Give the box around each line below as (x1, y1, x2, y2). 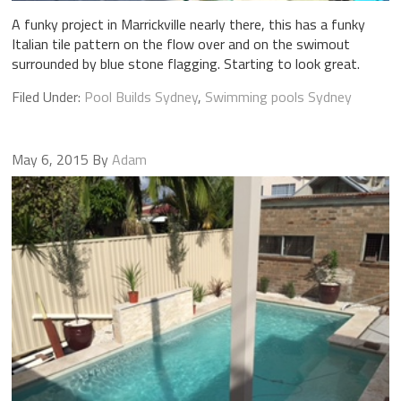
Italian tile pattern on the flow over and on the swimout (11, 32, 350, 55)
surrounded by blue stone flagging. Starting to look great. (11, 52, 360, 74)
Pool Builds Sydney (83, 85, 198, 107)
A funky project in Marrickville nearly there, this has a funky (11, 13, 365, 35)
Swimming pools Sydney (204, 85, 352, 107)
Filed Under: (11, 85, 84, 107)
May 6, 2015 (11, 148, 89, 170)
